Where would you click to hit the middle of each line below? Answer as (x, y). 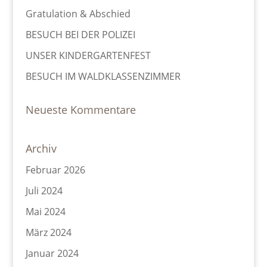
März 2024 (48, 233)
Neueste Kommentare (80, 110)
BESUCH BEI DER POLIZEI (80, 35)
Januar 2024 (52, 254)
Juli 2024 (44, 191)
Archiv (41, 149)
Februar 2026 (55, 170)
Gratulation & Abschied (78, 14)
